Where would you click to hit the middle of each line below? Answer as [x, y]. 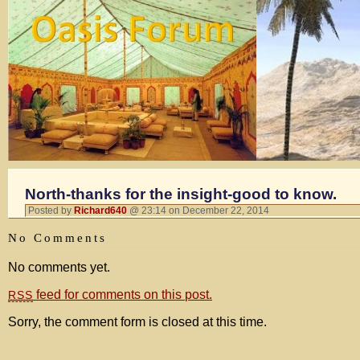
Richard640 [100, 211]
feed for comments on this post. [123, 295]
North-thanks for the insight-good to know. [181, 194]
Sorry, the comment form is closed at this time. [137, 322]
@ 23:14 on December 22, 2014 [200, 211]
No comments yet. [59, 267]
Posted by [51, 211]
